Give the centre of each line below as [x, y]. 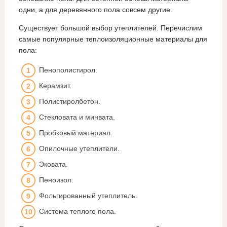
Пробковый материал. [75, 133]
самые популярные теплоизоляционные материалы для [113, 39]
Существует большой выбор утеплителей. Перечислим [110, 28]
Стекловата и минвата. [77, 117]
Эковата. [53, 164]
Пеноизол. [56, 180]
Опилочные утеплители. [79, 149]
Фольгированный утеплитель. [88, 196]
